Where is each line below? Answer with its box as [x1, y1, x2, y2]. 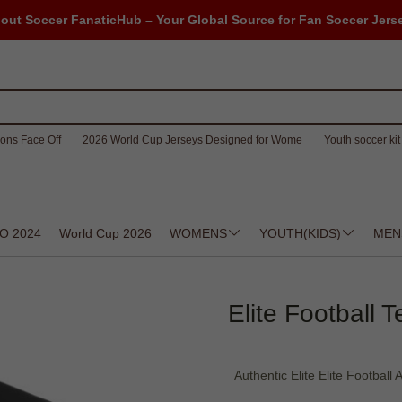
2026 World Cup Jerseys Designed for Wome [82, 134, 302, 146]
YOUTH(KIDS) [259, 226, 341, 240]
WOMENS [170, 226, 227, 240]
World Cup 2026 [59, 226, 152, 240]
